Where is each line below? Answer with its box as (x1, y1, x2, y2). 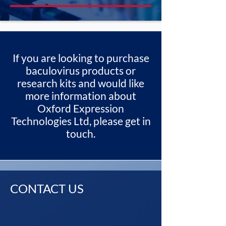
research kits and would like (17, 77, 144, 90)
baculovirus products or (26, 64, 136, 77)
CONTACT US (10, 181, 84, 196)
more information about (25, 89, 136, 102)
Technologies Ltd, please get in (11, 115, 151, 128)
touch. (66, 127, 95, 140)
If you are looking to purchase (12, 51, 149, 65)
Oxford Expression (37, 102, 124, 115)
